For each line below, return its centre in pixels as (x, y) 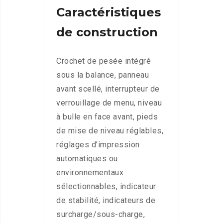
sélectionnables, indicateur (106, 186)
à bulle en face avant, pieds (107, 117)
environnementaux (90, 172)
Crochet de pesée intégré (104, 61)
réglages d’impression (98, 145)
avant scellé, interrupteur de (108, 89)
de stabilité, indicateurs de (106, 200)
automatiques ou (87, 159)
